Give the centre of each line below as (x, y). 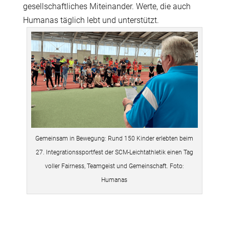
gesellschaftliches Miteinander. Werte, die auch (107, 7)
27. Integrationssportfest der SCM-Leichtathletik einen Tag (114, 153)
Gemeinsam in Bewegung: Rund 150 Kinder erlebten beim (114, 139)
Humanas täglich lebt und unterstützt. (91, 20)
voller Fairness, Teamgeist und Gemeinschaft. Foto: (114, 166)
